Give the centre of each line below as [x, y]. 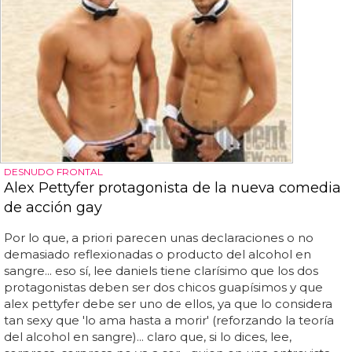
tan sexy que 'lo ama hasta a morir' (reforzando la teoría [169, 321]
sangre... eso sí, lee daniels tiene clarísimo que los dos [161, 271]
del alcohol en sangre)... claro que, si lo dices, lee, [148, 337]
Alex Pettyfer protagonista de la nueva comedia [172, 188]
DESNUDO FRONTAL [53, 172]
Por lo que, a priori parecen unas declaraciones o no [159, 238]
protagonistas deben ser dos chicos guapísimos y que [163, 288]
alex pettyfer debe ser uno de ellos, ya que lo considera [168, 304]
